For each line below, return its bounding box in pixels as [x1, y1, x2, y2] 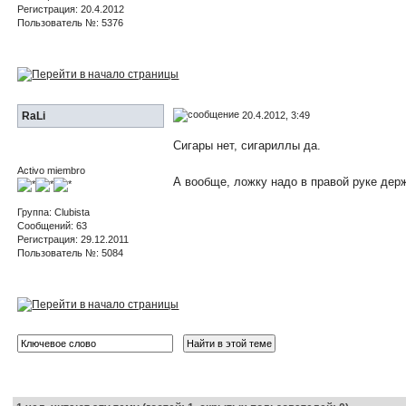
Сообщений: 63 [17, 219, 88, 231]
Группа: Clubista [17, 206, 91, 217]
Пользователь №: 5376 [17, 16, 124, 28]
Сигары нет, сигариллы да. [173, 138, 322, 152]
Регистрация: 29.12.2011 [17, 233, 130, 245]
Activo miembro [17, 164, 86, 176]
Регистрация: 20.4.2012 [17, 3, 125, 14]
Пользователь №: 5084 [17, 246, 124, 258]
